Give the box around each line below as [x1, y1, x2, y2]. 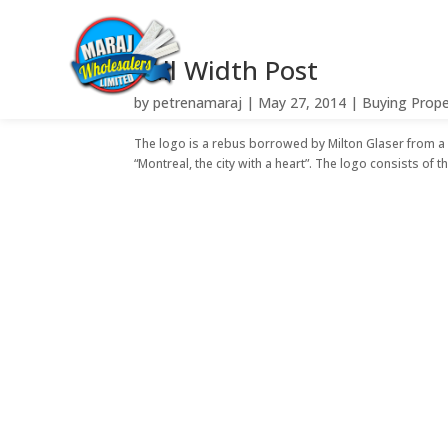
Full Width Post [134, 52, 319, 88]
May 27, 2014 [258, 93, 347, 112]
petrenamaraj [153, 93, 243, 112]
